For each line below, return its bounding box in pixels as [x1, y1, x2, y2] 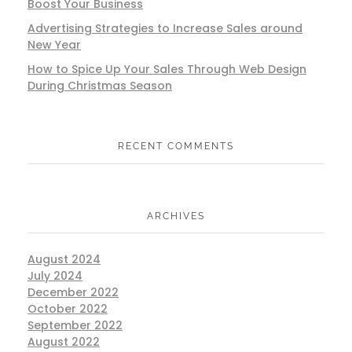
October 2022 [27, 300, 108, 317]
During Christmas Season [27, 78, 172, 94]
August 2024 [27, 251, 101, 267]
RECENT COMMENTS [118, 140, 234, 152]
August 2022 [27, 333, 100, 350]
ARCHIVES [147, 210, 205, 222]
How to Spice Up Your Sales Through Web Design [27, 61, 306, 78]
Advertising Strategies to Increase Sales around [27, 20, 302, 37]
